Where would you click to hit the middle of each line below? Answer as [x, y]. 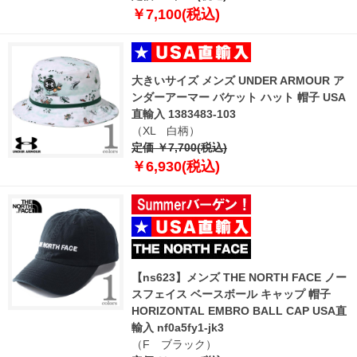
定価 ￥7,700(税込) [179, 147]
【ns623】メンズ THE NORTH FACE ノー [239, 277]
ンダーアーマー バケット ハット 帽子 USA [239, 97]
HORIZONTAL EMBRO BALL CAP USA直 [239, 310]
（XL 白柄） [166, 130]
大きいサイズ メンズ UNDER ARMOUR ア [238, 80]
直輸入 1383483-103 [184, 114]
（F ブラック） [174, 344]
